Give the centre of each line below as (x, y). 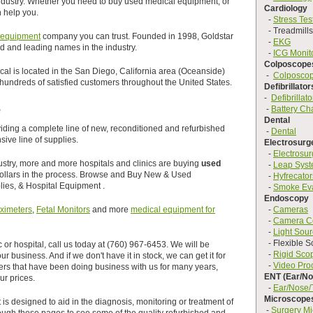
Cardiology (286, 8)
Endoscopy (286, 198)
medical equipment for (173, 210)
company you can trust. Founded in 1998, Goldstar (137, 36)
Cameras (291, 210)
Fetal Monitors (63, 210)
